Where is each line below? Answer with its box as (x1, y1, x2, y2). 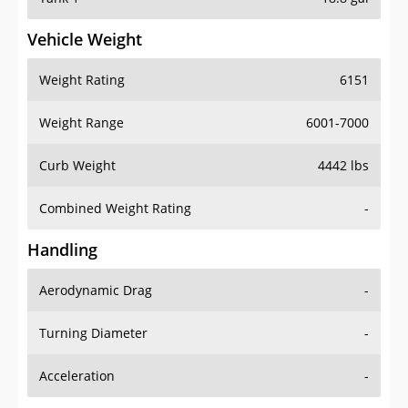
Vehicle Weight (27, 28, 142, 51)
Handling (27, 239, 97, 261)
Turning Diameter (39, 324, 148, 342)
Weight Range (39, 114, 124, 132)
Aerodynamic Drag (39, 281, 152, 300)
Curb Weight (39, 157, 116, 175)
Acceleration (39, 367, 115, 385)
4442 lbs (318, 157, 369, 175)
